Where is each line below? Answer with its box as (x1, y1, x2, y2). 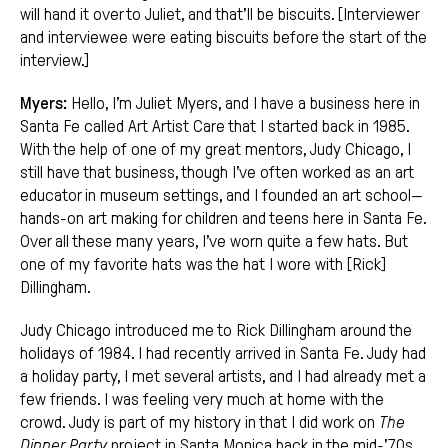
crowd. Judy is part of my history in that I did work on (20, 413, 379, 433)
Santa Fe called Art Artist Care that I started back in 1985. (20, 117, 409, 137)
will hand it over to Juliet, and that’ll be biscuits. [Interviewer (20, 5, 419, 25)
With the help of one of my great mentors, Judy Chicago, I (20, 140, 411, 160)
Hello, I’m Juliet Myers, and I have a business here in (67, 94, 420, 114)
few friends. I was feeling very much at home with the (20, 390, 384, 410)
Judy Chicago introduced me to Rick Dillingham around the (20, 321, 412, 341)
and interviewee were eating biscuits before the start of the (20, 28, 427, 48)
